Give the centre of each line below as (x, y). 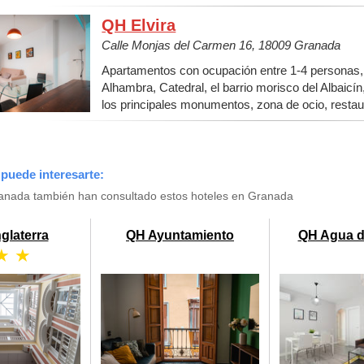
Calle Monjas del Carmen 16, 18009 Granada (221, 45)
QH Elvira (139, 25)
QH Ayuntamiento (180, 236)
